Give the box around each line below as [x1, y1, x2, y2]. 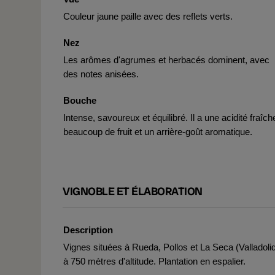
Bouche [63, 95, 96, 106]
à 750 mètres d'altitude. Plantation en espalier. [63, 256, 246, 266]
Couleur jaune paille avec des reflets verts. [63, 11, 233, 21]
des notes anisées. [63, 69, 139, 79]
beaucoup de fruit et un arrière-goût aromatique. [63, 126, 252, 137]
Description [63, 225, 113, 235]
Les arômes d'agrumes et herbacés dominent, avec [63, 55, 269, 65]
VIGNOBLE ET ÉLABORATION [63, 184, 203, 198]
